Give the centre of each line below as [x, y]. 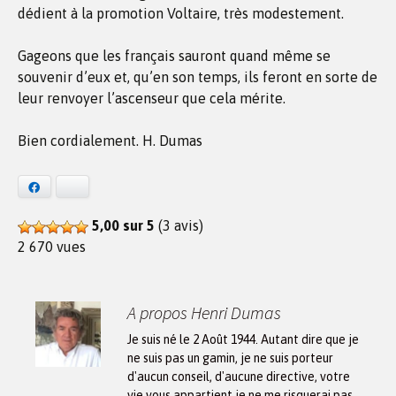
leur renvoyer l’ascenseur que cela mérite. [152, 98]
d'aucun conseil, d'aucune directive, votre [239, 376]
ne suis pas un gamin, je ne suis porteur [230, 358]
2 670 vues [52, 246]
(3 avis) [179, 225]
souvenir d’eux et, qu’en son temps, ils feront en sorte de [198, 77]
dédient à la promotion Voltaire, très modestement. [181, 13]
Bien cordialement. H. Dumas [110, 141]
